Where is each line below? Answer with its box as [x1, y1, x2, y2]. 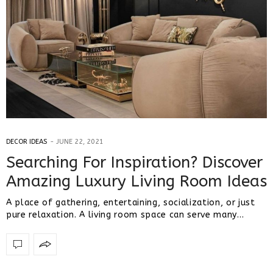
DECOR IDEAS [6, 137, 47, 146]
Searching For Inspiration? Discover [6, 152, 263, 172]
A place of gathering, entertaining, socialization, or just [6, 197, 255, 208]
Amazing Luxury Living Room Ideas [6, 171, 267, 191]
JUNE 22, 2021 [56, 137, 104, 146]
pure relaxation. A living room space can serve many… [6, 209, 244, 220]
